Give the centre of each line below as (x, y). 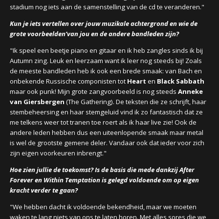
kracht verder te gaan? (44, 190)
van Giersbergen (38, 102)
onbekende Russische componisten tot (68, 81)
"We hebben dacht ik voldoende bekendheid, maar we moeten (103, 207)
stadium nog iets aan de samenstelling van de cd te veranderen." (107, 7)
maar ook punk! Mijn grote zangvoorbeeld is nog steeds (94, 91)
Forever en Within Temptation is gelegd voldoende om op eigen (104, 180)
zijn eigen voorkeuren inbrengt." (58, 153)
